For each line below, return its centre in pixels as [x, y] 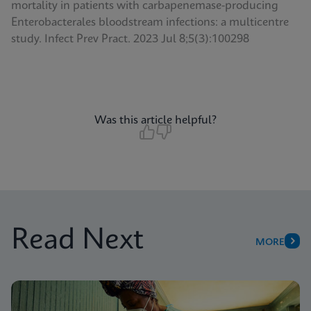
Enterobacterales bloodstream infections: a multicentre [150, 23]
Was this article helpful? [155, 120]
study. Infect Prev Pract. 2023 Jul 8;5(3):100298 [130, 39]
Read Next [77, 241]
